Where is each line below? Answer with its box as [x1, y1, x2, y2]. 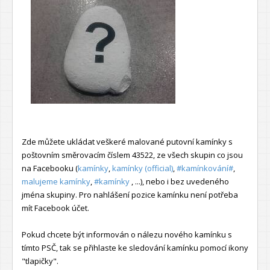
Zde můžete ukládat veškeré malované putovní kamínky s [22, 136, 233, 147]
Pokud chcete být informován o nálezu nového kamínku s [22, 228, 232, 240]
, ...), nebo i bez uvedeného [130, 175, 229, 187]
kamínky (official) [112, 162, 173, 174]
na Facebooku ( [22, 162, 78, 174]
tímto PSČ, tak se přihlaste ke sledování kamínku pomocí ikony [22, 242, 248, 253]
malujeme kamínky [22, 175, 90, 187]
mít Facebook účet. [22, 202, 89, 213]
